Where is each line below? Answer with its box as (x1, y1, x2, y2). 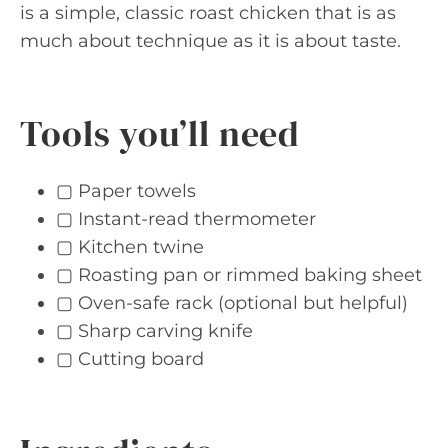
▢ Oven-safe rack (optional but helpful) (56, 292, 408, 314)
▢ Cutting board (56, 348, 204, 370)
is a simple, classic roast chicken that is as (20, 2, 396, 24)
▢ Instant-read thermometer (56, 208, 316, 230)
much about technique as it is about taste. (20, 30, 401, 52)
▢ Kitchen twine (56, 236, 204, 258)
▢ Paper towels (56, 180, 196, 202)
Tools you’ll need (20, 109, 301, 158)
